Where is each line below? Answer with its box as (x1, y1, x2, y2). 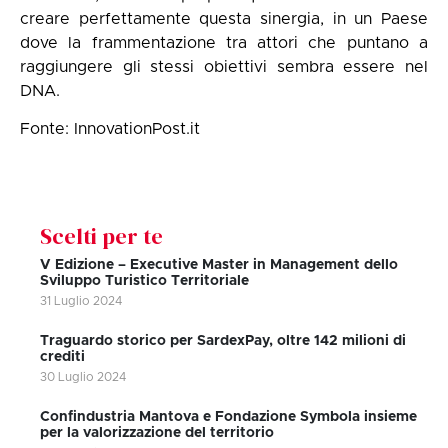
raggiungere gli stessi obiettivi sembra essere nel (20, 58, 428, 75)
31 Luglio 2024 (40, 295, 122, 308)
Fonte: (20, 121, 74, 138)
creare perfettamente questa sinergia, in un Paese (20, 10, 428, 27)
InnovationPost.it (74, 121, 200, 138)
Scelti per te (40, 221, 163, 252)
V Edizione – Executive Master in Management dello (40, 258, 398, 273)
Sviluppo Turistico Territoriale (40, 274, 249, 289)
